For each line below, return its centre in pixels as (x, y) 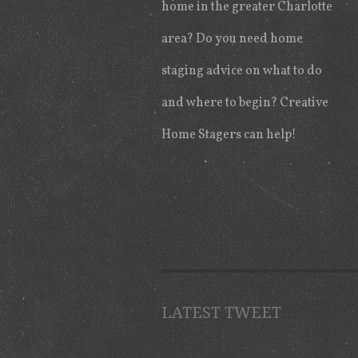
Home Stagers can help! (229, 135)
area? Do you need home (232, 39)
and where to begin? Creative (245, 103)
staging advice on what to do (242, 71)
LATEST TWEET (221, 312)
